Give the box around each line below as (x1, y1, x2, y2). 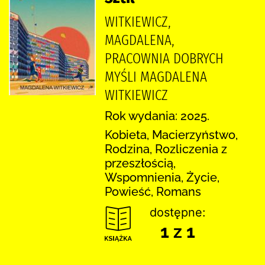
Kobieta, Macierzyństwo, (105, 127, 238, 142)
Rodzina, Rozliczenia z (105, 141, 227, 156)
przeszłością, (105, 156, 176, 170)
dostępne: (150, 205, 206, 219)
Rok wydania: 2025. (105, 108, 209, 123)
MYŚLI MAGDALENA (105, 67, 207, 86)
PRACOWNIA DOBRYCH (105, 49, 224, 67)
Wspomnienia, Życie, (105, 170, 219, 185)
